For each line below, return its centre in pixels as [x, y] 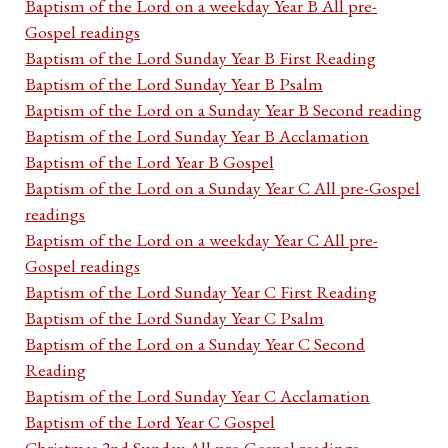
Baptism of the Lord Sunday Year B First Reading [200, 58]
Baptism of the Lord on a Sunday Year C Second [195, 344]
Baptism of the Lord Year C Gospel [150, 422]
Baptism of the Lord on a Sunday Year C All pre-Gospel [222, 188]
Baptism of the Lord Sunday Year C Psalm [174, 318]
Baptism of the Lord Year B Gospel [149, 162]
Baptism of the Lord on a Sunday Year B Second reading [223, 110]
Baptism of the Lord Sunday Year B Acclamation [197, 136]
